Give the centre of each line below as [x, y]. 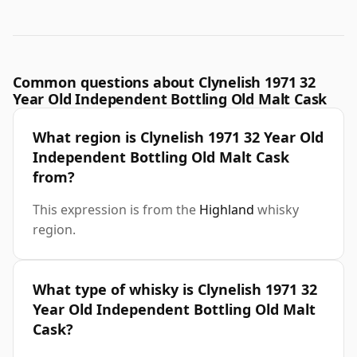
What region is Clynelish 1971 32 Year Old [178, 137]
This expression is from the [116, 210]
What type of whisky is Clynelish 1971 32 [175, 290]
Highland [227, 210]
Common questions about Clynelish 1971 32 [164, 82]
